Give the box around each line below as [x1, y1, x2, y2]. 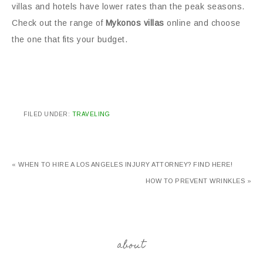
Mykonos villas [105, 18, 164, 28]
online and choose [164, 18, 241, 28]
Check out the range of [12, 18, 106, 28]
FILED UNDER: [23, 111, 72, 117]
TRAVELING [72, 111, 110, 117]
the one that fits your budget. [12, 35, 127, 44]
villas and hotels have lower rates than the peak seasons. [12, 2, 245, 11]
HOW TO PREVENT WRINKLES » [145, 177, 251, 184]
